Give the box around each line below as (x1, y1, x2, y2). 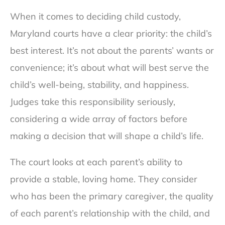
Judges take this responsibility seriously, (10, 96, 175, 108)
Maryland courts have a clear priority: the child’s (10, 28, 212, 40)
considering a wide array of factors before (10, 113, 187, 125)
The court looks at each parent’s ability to (10, 156, 182, 168)
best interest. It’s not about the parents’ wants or (10, 45, 214, 57)
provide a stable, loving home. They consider (10, 173, 197, 185)
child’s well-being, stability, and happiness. (10, 79, 189, 91)
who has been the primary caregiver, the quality (10, 190, 213, 202)
